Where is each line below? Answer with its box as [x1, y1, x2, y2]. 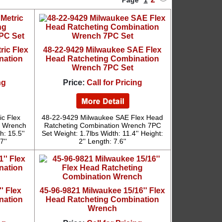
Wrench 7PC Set [71, 63, 133, 72]
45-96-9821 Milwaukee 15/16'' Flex [40, 186, 166, 195]
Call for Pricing [86, 78, 142, 87]
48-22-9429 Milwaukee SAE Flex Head [42, 113, 164, 121]
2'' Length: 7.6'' [78, 137, 126, 145]
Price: [62, 78, 85, 87]
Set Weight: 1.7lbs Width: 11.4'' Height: [42, 129, 164, 137]
